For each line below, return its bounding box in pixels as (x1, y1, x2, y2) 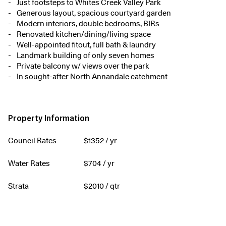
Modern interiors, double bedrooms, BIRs (17, 19, 159, 29)
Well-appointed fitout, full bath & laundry (17, 40, 156, 50)
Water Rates (8, 159, 50, 168)
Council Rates (8, 136, 56, 146)
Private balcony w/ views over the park (17, 62, 149, 71)
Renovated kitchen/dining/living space (17, 30, 151, 39)
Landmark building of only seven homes (17, 51, 154, 61)
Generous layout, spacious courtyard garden (17, 9, 171, 18)
